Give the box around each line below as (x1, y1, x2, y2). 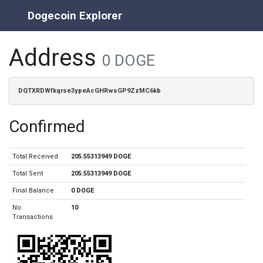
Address (9, 44, 102, 72)
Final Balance (12, 187, 55, 194)
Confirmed (9, 117, 85, 136)
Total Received (12, 153, 59, 160)
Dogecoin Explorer (28, 8, 122, 22)
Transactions (12, 213, 53, 221)
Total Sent (12, 170, 43, 177)
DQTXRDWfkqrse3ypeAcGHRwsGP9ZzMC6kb (18, 87, 161, 95)
